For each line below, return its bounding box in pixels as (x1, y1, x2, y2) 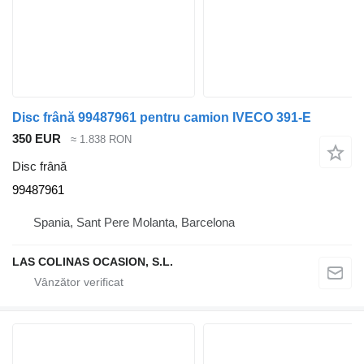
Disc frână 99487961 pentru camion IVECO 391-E (12, 110, 311, 124)
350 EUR (12, 131, 61, 145)
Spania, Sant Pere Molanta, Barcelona (33, 215, 235, 230)
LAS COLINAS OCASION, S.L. (12, 255, 173, 269)
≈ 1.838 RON (71, 132, 132, 145)
